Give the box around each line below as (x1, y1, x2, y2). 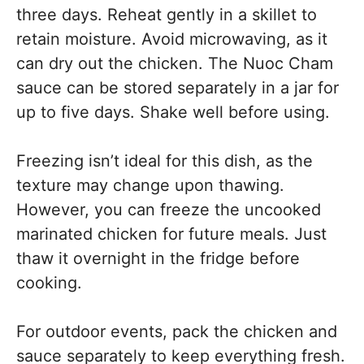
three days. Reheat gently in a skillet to (16, 5, 317, 25)
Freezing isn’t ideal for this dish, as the (16, 151, 313, 171)
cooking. (16, 273, 82, 293)
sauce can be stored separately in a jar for (16, 78, 339, 98)
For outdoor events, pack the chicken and (16, 322, 337, 342)
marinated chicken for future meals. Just (16, 224, 327, 245)
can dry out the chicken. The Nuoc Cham (16, 54, 333, 74)
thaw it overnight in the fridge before (16, 249, 300, 269)
